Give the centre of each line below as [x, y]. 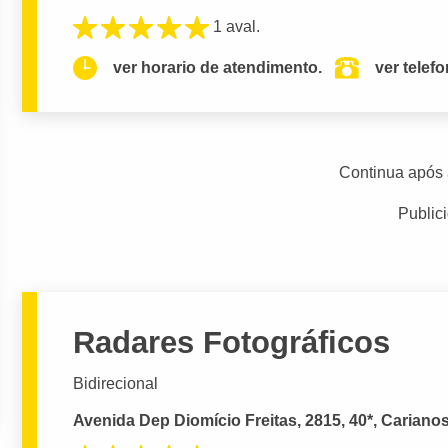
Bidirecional [116, 383]
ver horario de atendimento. [218, 68]
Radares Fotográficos [232, 342]
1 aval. [237, 26]
